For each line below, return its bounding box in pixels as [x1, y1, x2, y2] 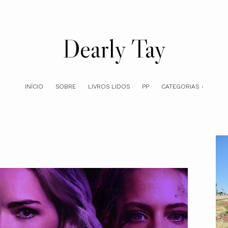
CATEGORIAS [161, 83, 199, 90]
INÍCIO [24, 83, 43, 90]
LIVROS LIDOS [88, 83, 130, 90]
